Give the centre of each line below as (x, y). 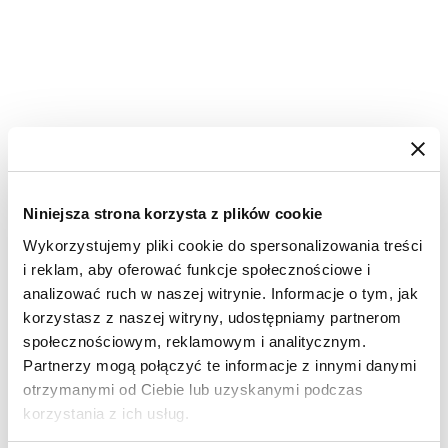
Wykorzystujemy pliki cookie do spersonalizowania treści (223, 245)
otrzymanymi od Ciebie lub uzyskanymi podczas (193, 389)
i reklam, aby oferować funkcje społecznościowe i (196, 269)
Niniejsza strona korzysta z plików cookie (173, 213)
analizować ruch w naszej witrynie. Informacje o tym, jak (220, 293)
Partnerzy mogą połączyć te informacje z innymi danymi (220, 365)
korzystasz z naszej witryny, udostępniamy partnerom (212, 317)
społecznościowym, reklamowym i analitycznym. (194, 341)
